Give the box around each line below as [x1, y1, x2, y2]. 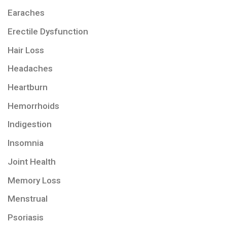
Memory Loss [8, 175, 61, 185]
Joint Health [8, 156, 56, 167]
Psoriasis [8, 212, 44, 223]
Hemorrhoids [8, 100, 59, 111]
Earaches [8, 8, 45, 18]
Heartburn [8, 82, 48, 92]
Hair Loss [8, 45, 44, 55]
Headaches [8, 63, 53, 74]
